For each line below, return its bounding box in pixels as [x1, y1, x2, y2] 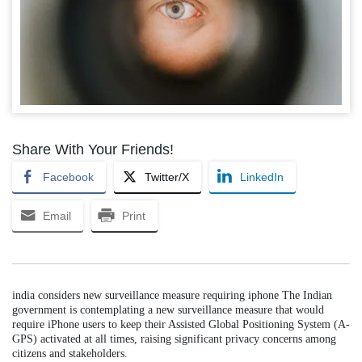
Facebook [43, 170, 94, 184]
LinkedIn [240, 170, 284, 184]
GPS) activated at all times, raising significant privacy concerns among [12, 333, 336, 346]
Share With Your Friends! [12, 141, 174, 158]
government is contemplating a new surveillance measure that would [12, 304, 324, 317]
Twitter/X [145, 170, 189, 184]
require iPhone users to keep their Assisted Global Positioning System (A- [12, 318, 350, 331]
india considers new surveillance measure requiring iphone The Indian [12, 289, 332, 302]
